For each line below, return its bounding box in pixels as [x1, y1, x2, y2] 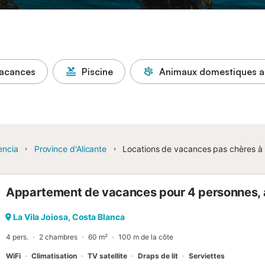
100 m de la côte [118, 232, 173, 241]
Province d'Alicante [34, 144, 107, 154]
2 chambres [39, 232, 77, 241]
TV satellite [88, 251, 127, 260]
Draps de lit [138, 251, 178, 260]
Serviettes [189, 251, 225, 260]
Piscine [82, 66, 113, 77]
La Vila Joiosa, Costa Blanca [13, 212, 125, 222]
